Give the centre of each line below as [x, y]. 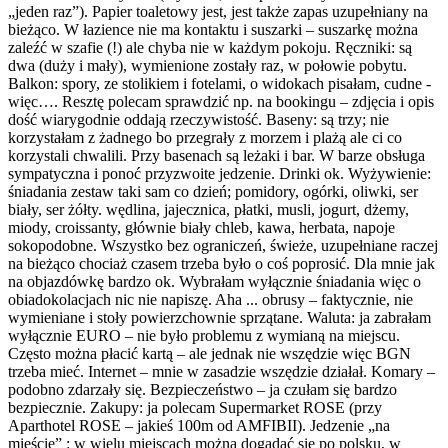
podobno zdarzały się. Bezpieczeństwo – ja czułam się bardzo [202, 389]
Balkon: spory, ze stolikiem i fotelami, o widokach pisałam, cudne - [219, 83]
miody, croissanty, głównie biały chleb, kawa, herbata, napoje [201, 227]
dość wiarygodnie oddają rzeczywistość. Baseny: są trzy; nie [198, 119]
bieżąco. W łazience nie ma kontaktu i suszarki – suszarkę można [213, 29]
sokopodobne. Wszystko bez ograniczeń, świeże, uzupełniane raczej [223, 245]
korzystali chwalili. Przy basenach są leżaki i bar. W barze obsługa [216, 155]
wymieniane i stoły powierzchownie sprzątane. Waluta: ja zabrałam [219, 317]
